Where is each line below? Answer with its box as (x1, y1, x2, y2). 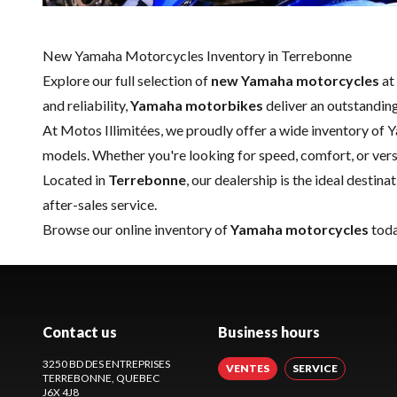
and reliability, (43, 97, 130, 114)
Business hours (217, 323, 320, 341)
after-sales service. (43, 196, 157, 214)
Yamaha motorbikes (130, 97, 263, 114)
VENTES (225, 362, 269, 376)
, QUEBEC (112, 371, 160, 385)
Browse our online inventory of (43, 221, 230, 238)
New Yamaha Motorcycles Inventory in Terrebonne (43, 47, 352, 65)
